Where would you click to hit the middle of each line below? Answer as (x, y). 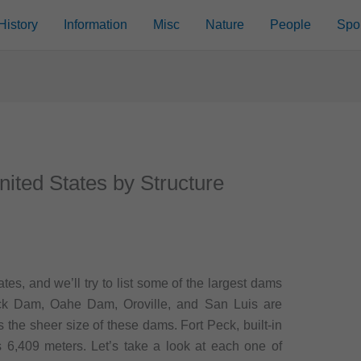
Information (96, 25)
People (291, 25)
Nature (225, 25)
